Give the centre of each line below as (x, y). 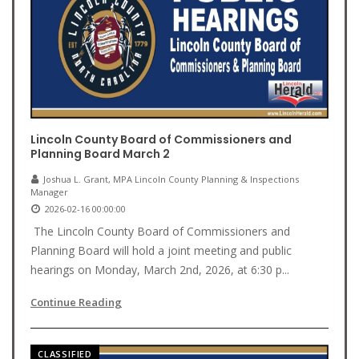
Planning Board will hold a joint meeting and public (161, 250)
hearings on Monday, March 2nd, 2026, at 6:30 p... (160, 270)
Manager (49, 192)
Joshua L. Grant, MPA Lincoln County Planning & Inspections (171, 179)
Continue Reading (76, 302)
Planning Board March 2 (100, 154)
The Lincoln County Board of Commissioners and (160, 231)
